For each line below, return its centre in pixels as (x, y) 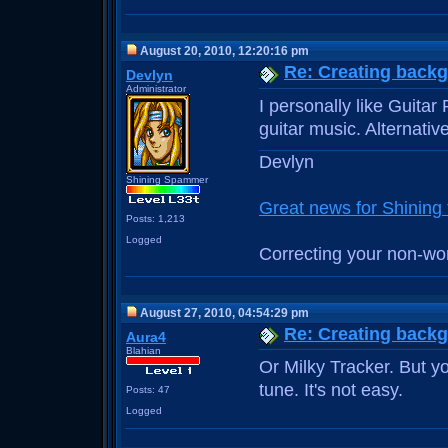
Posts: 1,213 (155, 218)
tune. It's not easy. (331, 390)
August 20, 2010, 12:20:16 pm (223, 50)
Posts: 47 (148, 389)
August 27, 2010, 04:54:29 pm (223, 312)
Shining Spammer (167, 179)
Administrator (156, 88)
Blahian (143, 350)
